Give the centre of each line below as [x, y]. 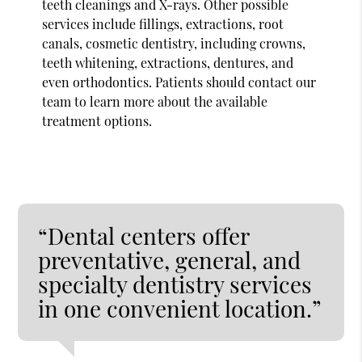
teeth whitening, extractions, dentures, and [168, 62]
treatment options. [97, 120]
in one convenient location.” [180, 308]
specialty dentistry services [175, 284]
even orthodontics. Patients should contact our [179, 82]
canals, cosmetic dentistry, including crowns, [174, 43]
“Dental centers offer [144, 235]
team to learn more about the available [155, 101]
